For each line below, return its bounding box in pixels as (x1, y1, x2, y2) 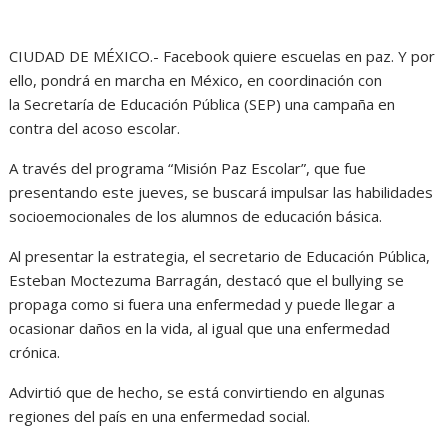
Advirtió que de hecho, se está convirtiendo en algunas (9, 382, 386, 402)
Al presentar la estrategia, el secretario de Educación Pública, (9, 246, 431, 266)
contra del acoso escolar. (9, 118, 181, 138)
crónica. (9, 342, 61, 362)
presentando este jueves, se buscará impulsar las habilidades (9, 182, 434, 202)
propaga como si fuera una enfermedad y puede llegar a (9, 294, 396, 314)
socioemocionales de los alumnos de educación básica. (9, 206, 383, 226)
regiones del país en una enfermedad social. (9, 406, 311, 426)
